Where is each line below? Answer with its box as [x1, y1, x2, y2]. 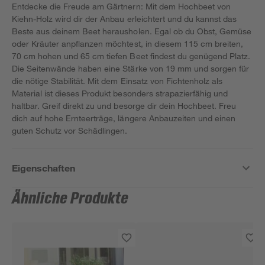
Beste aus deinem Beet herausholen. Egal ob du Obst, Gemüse [12, 26, 251, 36]
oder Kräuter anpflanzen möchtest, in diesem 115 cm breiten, [12, 38, 244, 49]
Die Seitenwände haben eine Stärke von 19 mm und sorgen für [12, 63, 249, 73]
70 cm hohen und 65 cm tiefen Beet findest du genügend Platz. [12, 51, 251, 61]
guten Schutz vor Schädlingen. [12, 125, 128, 135]
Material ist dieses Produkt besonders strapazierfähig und [12, 88, 228, 98]
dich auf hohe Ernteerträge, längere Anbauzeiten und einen [12, 113, 235, 123]
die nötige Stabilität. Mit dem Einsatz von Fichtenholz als [12, 76, 222, 86]
